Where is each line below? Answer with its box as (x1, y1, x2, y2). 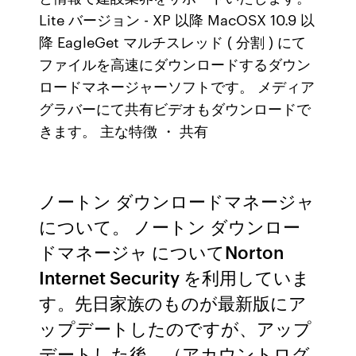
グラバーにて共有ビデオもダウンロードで (39, 98, 311, 118)
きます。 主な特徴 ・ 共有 (39, 120, 209, 141)
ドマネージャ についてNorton (39, 239, 284, 264)
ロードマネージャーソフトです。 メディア (39, 75, 315, 96)
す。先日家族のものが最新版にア (39, 290, 308, 315)
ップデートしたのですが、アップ (39, 315, 312, 340)
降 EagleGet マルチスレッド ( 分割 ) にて (39, 31, 307, 52)
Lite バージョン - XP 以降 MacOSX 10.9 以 (39, 9, 315, 29)
